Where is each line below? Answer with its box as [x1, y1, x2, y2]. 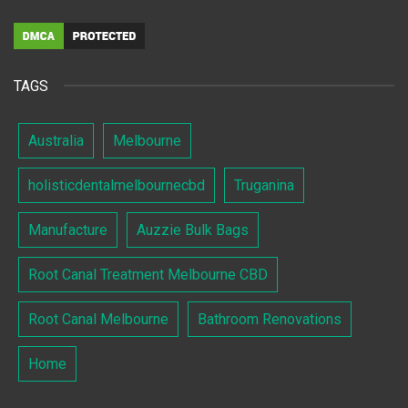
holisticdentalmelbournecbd [28, 176, 205, 194]
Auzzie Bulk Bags [137, 220, 249, 239]
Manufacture [28, 220, 107, 239]
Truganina [234, 176, 294, 194]
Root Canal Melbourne [28, 310, 168, 328]
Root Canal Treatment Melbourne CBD [28, 265, 268, 283]
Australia [28, 131, 84, 149]
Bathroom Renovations [198, 310, 342, 328]
